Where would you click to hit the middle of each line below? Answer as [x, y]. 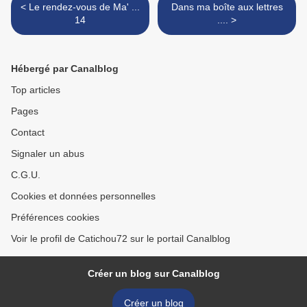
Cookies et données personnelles [83, 196]
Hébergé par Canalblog [65, 69]
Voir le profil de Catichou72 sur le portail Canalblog [121, 239]
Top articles [36, 90]
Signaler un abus [48, 154]
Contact [28, 133]
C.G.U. [26, 175]
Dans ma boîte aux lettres [227, 7]
